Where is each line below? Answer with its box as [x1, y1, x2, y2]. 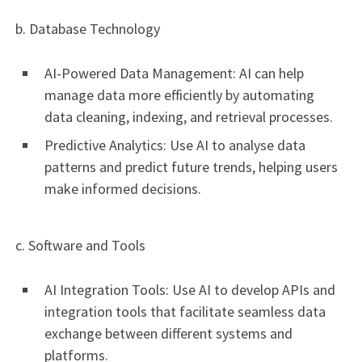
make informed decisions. [44, 179, 201, 199]
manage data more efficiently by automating [44, 86, 314, 105]
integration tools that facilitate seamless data [44, 301, 326, 321]
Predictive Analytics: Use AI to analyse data [44, 136, 305, 155]
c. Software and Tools [12, 235, 145, 255]
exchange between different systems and [44, 323, 293, 343]
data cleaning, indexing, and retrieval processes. [44, 107, 333, 127]
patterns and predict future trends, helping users [44, 158, 338, 177]
